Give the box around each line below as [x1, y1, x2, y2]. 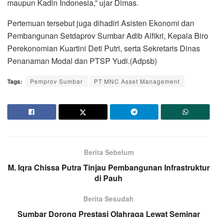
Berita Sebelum [83, 147, 134, 157]
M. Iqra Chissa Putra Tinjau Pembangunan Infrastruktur [7, 162, 210, 173]
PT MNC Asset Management [94, 77, 180, 86]
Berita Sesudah [83, 194, 134, 204]
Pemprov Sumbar [30, 77, 83, 86]
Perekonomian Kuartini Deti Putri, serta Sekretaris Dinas [7, 43, 200, 54]
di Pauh [94, 172, 123, 184]
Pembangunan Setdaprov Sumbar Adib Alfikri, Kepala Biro [7, 30, 208, 42]
